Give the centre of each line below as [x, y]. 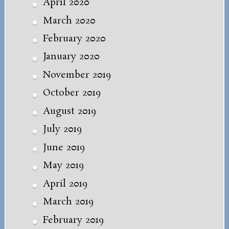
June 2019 [64, 147]
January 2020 [71, 57]
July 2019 [62, 130]
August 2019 [69, 111]
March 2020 [69, 21]
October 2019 [72, 93]
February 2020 [74, 39]
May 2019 [63, 166]
